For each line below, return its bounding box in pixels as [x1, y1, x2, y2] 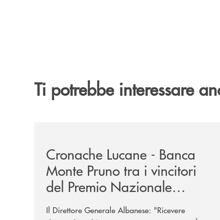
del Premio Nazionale [46, 176, 172, 196]
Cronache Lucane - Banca [46, 144, 195, 164]
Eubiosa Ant [46, 192, 117, 212]
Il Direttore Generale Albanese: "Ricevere [46, 204, 185, 216]
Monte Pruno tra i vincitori [46, 160, 196, 180]
